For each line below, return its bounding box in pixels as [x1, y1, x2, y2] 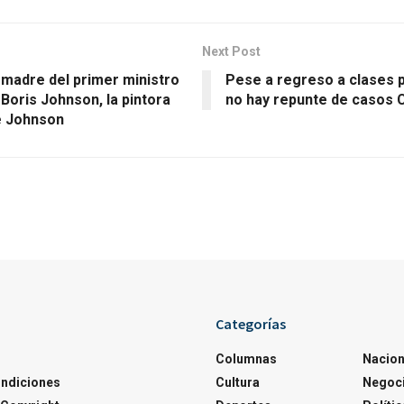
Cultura [216, 374, 260, 390]
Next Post [202, 43, 261, 59]
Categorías [216, 314, 286, 333]
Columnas [216, 351, 277, 366]
